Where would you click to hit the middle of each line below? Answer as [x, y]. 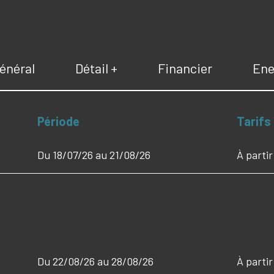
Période [59, 121]
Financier [185, 68]
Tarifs [254, 121]
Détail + [96, 68]
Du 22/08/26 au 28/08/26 [96, 261]
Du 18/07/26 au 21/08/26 [94, 155]
